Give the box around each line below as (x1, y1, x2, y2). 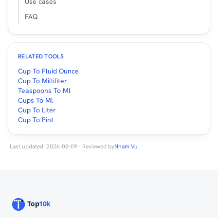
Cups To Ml (18, 95, 53, 105)
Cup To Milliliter (18, 76, 67, 85)
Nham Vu (114, 142, 138, 150)
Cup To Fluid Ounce (18, 66, 79, 75)
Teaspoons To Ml (18, 86, 71, 95)
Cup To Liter (18, 105, 56, 114)
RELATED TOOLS (18, 52, 64, 60)
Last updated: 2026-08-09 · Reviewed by (10, 142, 114, 150)
